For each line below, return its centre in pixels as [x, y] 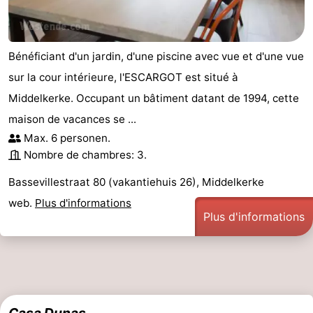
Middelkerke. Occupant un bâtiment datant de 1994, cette [154, 98]
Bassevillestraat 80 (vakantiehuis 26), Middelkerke [136, 182]
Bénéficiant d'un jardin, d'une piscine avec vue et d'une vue [156, 56]
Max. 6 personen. [67, 138]
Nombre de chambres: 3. [85, 154]
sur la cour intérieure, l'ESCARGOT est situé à [123, 77]
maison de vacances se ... [72, 119]
